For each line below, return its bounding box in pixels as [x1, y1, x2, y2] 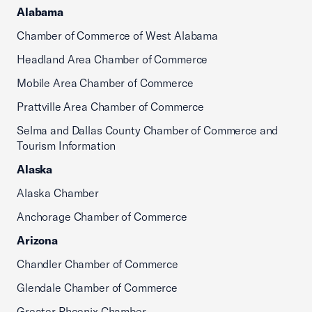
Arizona [17, 233, 58, 247]
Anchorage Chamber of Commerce [17, 210, 187, 224]
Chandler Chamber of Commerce [17, 257, 178, 271]
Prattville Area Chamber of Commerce [17, 100, 204, 114]
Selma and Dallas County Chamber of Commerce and [17, 123, 279, 137]
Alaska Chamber [17, 186, 99, 200]
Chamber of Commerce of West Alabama [17, 29, 218, 42]
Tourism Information [17, 139, 116, 153]
